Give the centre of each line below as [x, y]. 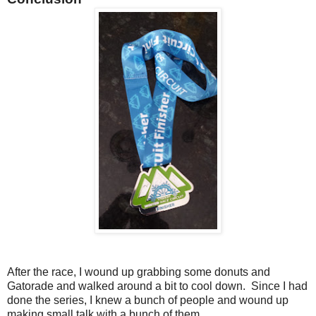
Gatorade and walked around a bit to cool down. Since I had [157, 286]
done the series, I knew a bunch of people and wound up [148, 300]
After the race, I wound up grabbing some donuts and [139, 272]
